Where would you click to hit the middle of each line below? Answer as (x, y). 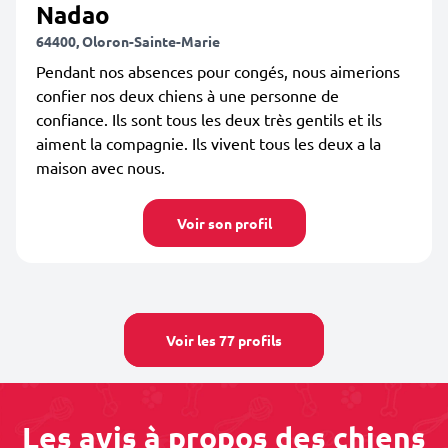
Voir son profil (224, 223)
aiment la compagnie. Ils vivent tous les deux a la (208, 143)
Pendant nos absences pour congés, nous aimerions (218, 71)
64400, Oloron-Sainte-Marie (128, 41)
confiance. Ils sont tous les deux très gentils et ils (209, 119)
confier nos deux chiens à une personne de (187, 95)
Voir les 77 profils (224, 340)
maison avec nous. (100, 167)
